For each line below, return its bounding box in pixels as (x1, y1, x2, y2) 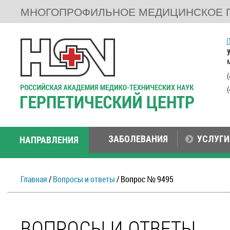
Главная (21, 174, 47, 184)
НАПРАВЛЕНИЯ (20, 135, 79, 145)
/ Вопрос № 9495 (115, 174, 174, 184)
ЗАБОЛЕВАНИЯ (108, 133, 168, 144)
